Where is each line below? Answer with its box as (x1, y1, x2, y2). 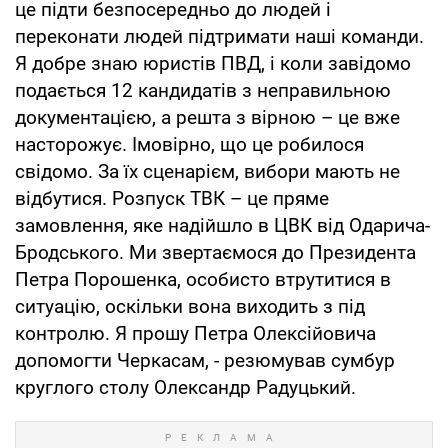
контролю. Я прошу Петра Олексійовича (15, 321, 376, 345)
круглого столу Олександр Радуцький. (15, 375, 356, 399)
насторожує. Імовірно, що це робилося (15, 132, 364, 156)
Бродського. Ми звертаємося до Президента (15, 240, 416, 264)
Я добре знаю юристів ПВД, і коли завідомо (15, 51, 411, 75)
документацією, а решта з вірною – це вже (15, 105, 400, 129)
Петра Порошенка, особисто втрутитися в (15, 267, 391, 291)
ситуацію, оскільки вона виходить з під (15, 294, 365, 318)
